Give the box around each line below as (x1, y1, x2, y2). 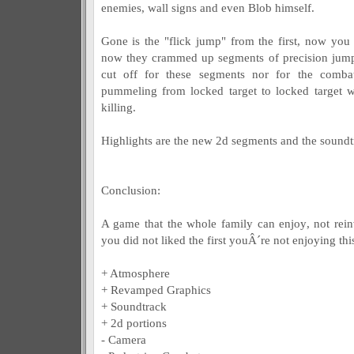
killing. (100, 100, 136, 114)
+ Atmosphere (100, 266, 170, 280)
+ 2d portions (100, 316, 167, 330)
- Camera (100, 333, 146, 346)
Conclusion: (100, 183, 160, 197)
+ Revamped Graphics (100, 283, 211, 296)
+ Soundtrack (100, 299, 167, 313)
